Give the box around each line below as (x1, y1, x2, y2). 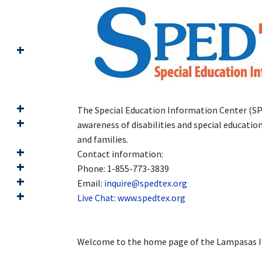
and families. (77, 133, 128, 146)
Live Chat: (77, 192, 118, 204)
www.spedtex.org (118, 192, 185, 204)
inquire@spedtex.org (104, 177, 187, 189)
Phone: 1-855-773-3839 (77, 163, 169, 175)
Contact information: (77, 148, 163, 160)
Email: (77, 177, 104, 189)
